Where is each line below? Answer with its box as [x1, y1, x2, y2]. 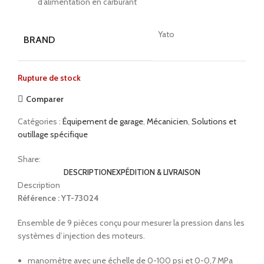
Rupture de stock [18, 72, 81, 84]
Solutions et [192, 116, 236, 127]
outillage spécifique [18, 129, 88, 140]
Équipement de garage [62, 116, 143, 127]
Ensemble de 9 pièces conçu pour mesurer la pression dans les [18, 217, 245, 229]
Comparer [25, 93, 64, 104]
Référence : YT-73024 [18, 193, 99, 204]
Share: [18, 154, 41, 165]
